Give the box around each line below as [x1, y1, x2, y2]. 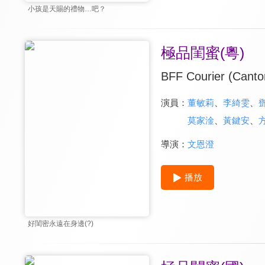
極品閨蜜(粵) [160, 44, 244, 62]
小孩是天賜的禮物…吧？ [28, 5, 106, 14]
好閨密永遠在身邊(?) [28, 219, 93, 228]
